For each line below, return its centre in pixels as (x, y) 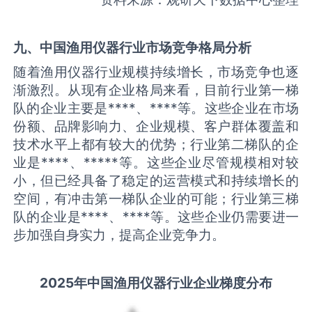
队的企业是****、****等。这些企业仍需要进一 (156, 217)
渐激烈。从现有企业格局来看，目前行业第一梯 (156, 90)
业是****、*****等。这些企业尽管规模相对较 (156, 163)
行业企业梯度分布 (219, 283)
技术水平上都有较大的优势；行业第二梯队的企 (156, 145)
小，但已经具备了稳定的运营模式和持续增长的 (156, 181)
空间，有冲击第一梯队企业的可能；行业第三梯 (156, 199)
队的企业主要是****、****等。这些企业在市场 (156, 108)
